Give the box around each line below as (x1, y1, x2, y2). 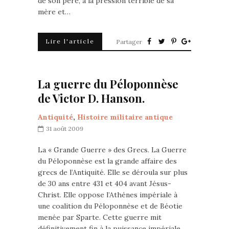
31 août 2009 (46, 125, 83, 132)
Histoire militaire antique (77, 112, 173, 122)
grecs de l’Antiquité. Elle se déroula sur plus (38, 168, 188, 177)
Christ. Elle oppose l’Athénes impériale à (38, 190, 177, 199)
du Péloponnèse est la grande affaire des (38, 156, 177, 166)
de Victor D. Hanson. (38, 90, 145, 106)
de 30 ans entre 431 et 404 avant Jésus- (38, 179, 171, 188)
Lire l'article (45, 37, 95, 45)
